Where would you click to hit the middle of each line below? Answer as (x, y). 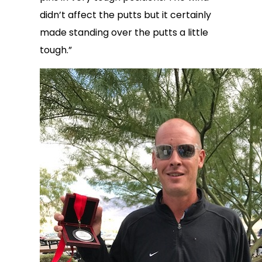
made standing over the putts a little (124, 32)
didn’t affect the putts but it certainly (125, 15)
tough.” (56, 50)
